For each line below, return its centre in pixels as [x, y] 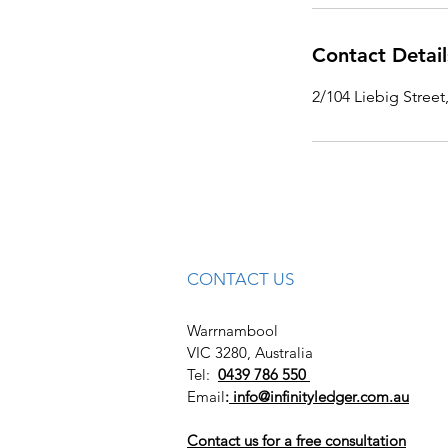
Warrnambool [232, 330]
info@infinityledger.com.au [319, 396]
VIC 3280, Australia [250, 352]
